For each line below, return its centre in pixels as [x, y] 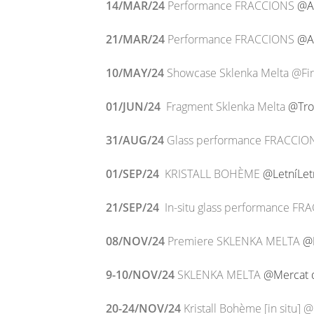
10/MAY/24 [135, 73]
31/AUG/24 [136, 140]
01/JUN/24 [136, 107]
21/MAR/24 [135, 39]
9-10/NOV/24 [140, 275]
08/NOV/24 [135, 241]
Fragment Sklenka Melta [227, 107]
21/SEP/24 [134, 207]
